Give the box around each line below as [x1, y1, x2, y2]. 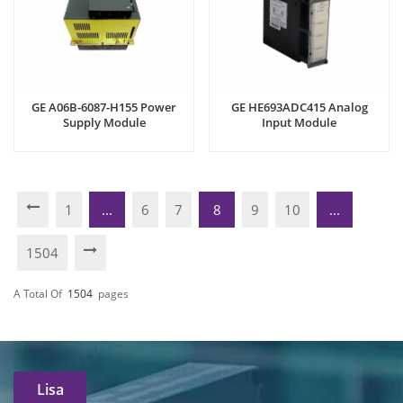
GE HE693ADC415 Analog [230, 99, 368, 116]
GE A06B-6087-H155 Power [31, 99, 176, 116]
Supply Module [62, 114, 146, 131]
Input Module [262, 114, 336, 131]
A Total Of [13, 285, 62, 301]
